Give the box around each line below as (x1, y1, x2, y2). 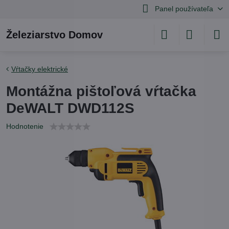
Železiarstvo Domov (6, 29, 103, 40)
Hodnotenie (6, 122, 43, 130)
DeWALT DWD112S (6, 100, 134, 116)
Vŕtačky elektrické (11, 65, 68, 73)
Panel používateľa (154, 5, 213, 13)
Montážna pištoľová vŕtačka (6, 83, 196, 99)
